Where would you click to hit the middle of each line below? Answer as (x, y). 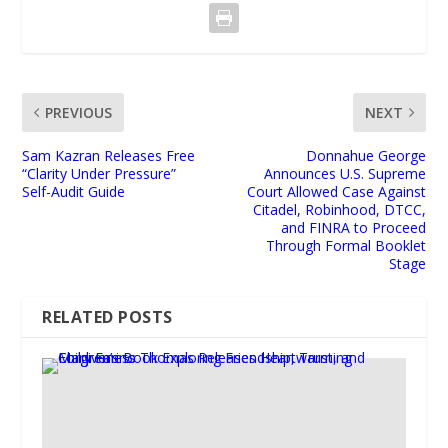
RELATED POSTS (107, 317)
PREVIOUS (79, 113)
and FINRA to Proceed (353, 228)
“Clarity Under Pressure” (99, 174)
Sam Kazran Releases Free (109, 156)
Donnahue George (365, 156)
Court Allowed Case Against (336, 192)
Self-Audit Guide (74, 192)
